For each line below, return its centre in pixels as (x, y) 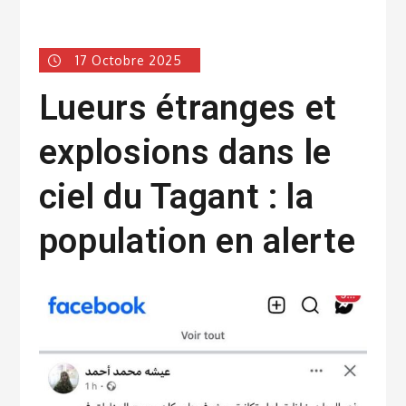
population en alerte (197, 241)
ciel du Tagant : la (176, 196)
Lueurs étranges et (188, 107)
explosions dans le (185, 152)
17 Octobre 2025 (129, 60)
